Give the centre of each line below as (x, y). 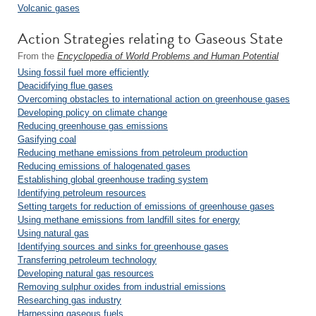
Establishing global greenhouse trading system (113, 180)
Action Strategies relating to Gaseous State (150, 38)
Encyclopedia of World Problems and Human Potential (168, 56)
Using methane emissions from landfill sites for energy (129, 220)
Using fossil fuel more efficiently (83, 72)
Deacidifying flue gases (65, 86)
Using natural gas (53, 233)
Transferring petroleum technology (87, 260)
